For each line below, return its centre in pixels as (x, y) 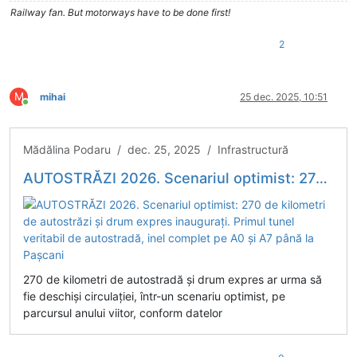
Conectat (45, 108)
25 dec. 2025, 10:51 (284, 96)
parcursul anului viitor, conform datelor (123, 312)
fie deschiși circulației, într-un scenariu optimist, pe (154, 296)
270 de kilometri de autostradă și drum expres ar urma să (173, 279)
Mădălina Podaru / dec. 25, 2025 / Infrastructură (156, 149)
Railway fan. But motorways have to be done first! (120, 12)
